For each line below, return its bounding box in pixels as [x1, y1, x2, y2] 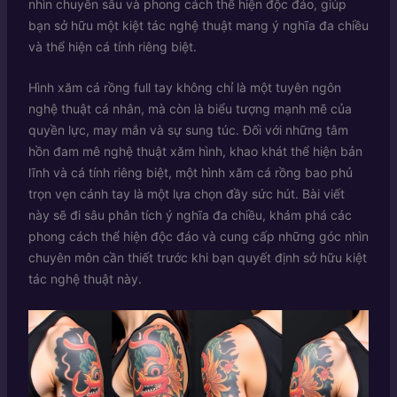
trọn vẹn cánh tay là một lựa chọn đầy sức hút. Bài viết [27, 186, 345, 202]
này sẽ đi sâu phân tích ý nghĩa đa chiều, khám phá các [27, 207, 352, 223]
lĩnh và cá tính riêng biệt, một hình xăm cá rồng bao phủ [27, 165, 353, 181]
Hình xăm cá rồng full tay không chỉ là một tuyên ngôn [27, 80, 341, 96]
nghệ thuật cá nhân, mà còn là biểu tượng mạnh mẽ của [27, 101, 352, 117]
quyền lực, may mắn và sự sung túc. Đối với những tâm [27, 122, 348, 138]
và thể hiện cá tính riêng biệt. [27, 38, 197, 54]
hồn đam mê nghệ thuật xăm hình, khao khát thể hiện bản [27, 144, 362, 160]
